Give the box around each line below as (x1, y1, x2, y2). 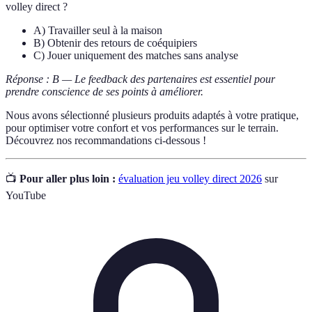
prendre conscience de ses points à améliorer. (6, 86, 203, 98)
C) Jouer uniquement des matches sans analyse (33, 49, 238, 62)
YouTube (6, 189, 46, 202)
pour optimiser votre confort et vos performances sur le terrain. (6, 122, 279, 134)
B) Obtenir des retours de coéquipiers (33, 37, 197, 49)
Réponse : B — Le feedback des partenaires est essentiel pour (6, 73, 275, 86)
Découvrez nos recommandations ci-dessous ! (6, 134, 206, 147)
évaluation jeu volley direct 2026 (118, 173, 262, 185)
